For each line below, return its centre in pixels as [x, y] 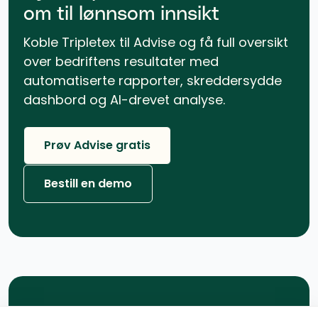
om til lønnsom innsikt [121, 15]
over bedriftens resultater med [121, 61]
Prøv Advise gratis [97, 145]
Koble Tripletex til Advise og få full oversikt [155, 42]
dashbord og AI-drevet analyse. [124, 99]
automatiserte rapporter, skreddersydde [152, 80]
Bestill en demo [88, 183]
